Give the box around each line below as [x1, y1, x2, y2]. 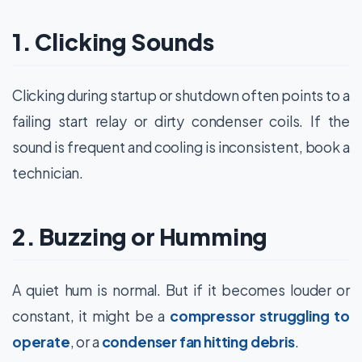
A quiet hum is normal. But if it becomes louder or [12, 280, 350, 299]
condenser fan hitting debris [101, 332, 295, 351]
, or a [69, 332, 102, 351]
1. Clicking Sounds [12, 27, 214, 56]
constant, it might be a [12, 306, 170, 325]
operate [12, 332, 70, 351]
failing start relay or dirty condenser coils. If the [12, 112, 350, 130]
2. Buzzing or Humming [12, 221, 268, 250]
